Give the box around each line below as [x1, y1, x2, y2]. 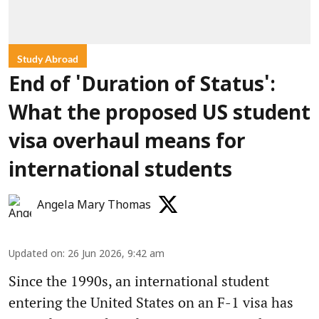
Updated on [9, 249, 63, 261]
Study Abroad [17, 53, 78, 66]
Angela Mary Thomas [37, 199, 151, 214]
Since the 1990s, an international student [9, 271, 269, 291]
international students [9, 159, 232, 184]
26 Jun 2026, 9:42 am [68, 249, 164, 261]
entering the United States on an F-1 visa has [9, 293, 293, 313]
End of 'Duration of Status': [9, 74, 276, 99]
